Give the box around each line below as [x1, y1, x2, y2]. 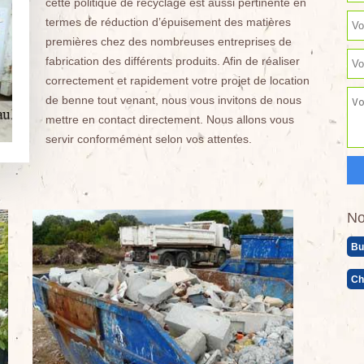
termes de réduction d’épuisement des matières [45, 15, 291, 28]
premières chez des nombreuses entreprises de [45, 35, 292, 48]
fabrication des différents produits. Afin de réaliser [45, 54, 300, 67]
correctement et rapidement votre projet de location [45, 74, 310, 87]
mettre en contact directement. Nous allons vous [45, 113, 294, 126]
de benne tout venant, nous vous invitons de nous [45, 93, 301, 106]
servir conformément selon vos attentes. [45, 132, 252, 145]
